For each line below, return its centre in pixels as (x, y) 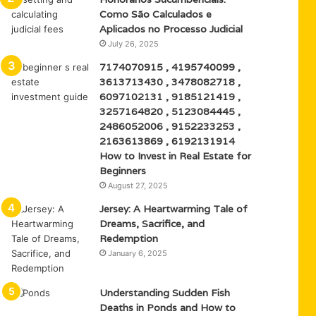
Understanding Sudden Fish (165, 293)
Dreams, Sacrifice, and (152, 224)
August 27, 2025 (138, 186)
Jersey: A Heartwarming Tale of (174, 209)
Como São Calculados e (156, 14)
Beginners (123, 171)
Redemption (129, 238)
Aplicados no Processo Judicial (171, 29)
